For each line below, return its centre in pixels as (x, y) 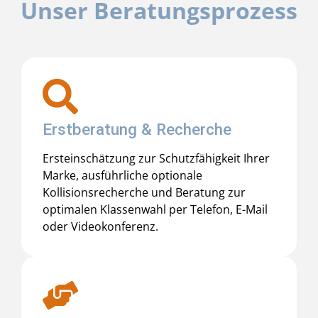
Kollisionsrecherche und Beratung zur (144, 192)
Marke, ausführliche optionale (122, 175)
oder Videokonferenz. (100, 226)
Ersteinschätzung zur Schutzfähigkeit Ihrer (156, 158)
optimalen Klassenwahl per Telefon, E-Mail (155, 209)
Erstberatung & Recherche (137, 129)
